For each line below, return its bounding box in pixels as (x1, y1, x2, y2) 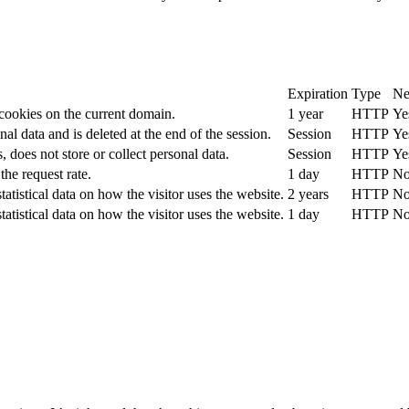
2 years (288, 186, 329, 203)
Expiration (288, 86, 348, 102)
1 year (288, 106, 323, 122)
